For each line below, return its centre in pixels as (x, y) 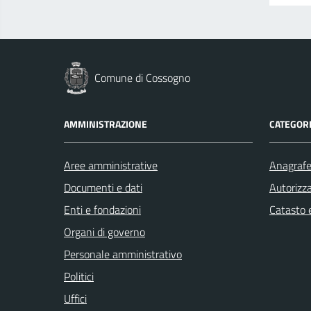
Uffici (75, 299)
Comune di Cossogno (142, 78)
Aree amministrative (111, 165)
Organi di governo (104, 232)
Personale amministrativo (123, 254)
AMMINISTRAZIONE (106, 124)
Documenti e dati (103, 187)
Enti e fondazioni (102, 210)
